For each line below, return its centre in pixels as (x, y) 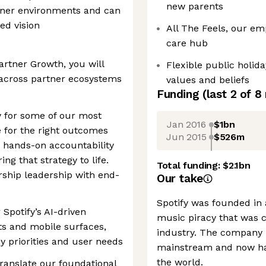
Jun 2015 (186, 137)
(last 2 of (228, 94)
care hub (187, 43)
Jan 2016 (186, 124)
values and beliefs (208, 80)
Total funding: (190, 165)
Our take (180, 178)
